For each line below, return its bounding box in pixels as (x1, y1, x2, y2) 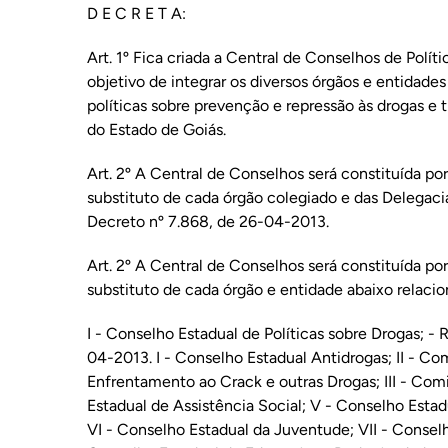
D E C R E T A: (86, 4, 186, 23)
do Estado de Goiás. (86, 120, 226, 139)
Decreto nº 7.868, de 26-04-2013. (86, 212, 329, 231)
